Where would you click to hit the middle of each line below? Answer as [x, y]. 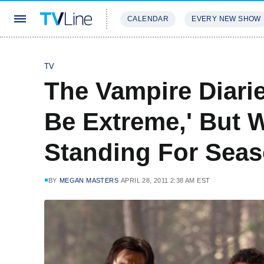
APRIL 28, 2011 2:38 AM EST [166, 180]
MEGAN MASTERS [89, 180]
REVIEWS [202, 54]
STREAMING [144, 54]
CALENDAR [148, 19]
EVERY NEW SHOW [226, 19]
